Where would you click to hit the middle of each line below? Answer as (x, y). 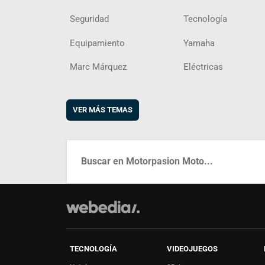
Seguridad (89, 19)
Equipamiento (97, 43)
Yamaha (199, 43)
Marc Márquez (98, 67)
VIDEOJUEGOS (192, 248)
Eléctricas (203, 67)
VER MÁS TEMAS (103, 109)
